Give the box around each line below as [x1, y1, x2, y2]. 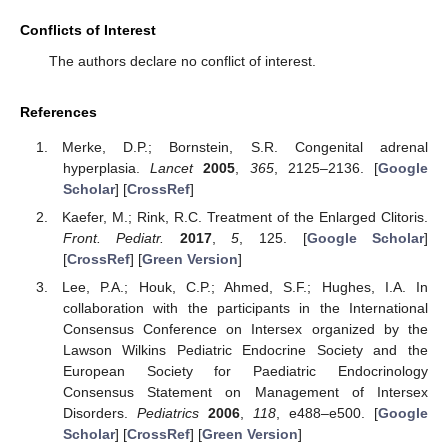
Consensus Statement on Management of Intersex [62, 384, 428, 401]
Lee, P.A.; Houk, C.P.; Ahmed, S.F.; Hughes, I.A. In [62, 279, 428, 296]
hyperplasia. [62, 160, 151, 177]
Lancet [150, 160, 194, 177]
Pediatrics [136, 405, 199, 422]
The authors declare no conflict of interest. [48, 53, 316, 70]
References [20, 104, 97, 121]
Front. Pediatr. [62, 230, 165, 247]
